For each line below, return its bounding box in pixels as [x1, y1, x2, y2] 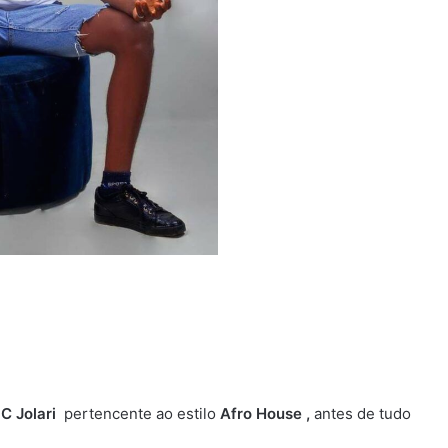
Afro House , [220, 404, 310, 423]
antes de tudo [310, 404, 411, 423]
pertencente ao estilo [64, 404, 220, 423]
